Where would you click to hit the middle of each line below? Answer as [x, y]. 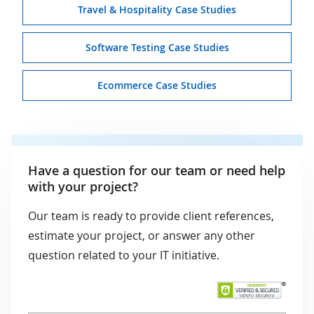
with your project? [83, 186]
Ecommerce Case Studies [157, 85]
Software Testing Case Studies [157, 47]
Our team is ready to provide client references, [151, 216]
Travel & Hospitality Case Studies [157, 9]
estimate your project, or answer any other [142, 235]
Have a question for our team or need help [157, 170]
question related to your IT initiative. [124, 255]
